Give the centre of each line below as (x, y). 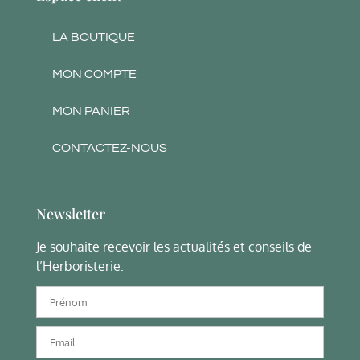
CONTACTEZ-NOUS (110, 147)
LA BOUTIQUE (94, 37)
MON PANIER (91, 110)
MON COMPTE (94, 74)
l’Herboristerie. (80, 266)
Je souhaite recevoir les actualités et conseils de (174, 246)
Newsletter (71, 213)
